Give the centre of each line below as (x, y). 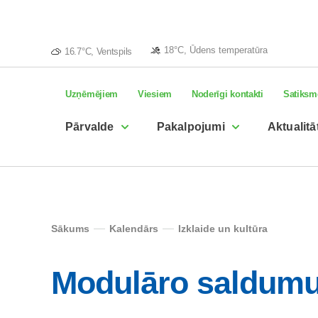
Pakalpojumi (191, 127)
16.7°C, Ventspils (98, 51)
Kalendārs (134, 229)
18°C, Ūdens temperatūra (215, 50)
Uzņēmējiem (92, 94)
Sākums (70, 229)
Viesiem (155, 94)
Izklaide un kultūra (223, 229)
